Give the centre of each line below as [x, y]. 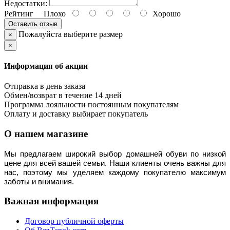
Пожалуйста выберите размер [70, 34]
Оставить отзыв [33, 24]
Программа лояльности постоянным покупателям [91, 105]
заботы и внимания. [39, 181]
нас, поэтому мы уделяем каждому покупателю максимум [115, 172]
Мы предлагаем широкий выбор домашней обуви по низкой [115, 154]
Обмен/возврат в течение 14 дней [63, 95]
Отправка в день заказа [45, 86]
